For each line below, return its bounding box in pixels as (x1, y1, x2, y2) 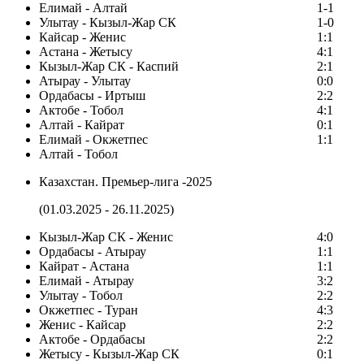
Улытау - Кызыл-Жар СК (39, 15, 176, 30)
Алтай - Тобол (39, 147, 118, 162)
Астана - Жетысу (39, 45, 132, 59)
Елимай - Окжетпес (39, 132, 148, 147)
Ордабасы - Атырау (39, 245, 146, 259)
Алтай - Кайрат (39, 118, 124, 132)
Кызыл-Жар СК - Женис (39, 230, 173, 245)
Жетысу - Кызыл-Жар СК (39, 347, 180, 362)
